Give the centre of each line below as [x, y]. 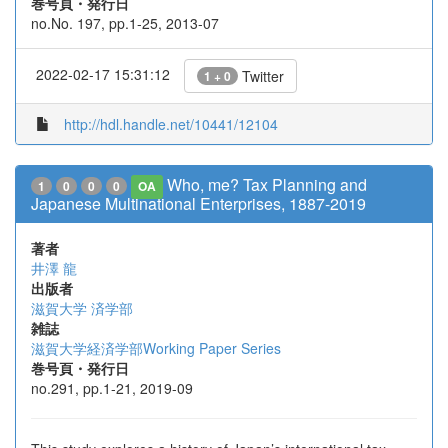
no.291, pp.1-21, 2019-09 [112, 388]
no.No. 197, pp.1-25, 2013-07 [125, 23]
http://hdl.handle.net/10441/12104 [171, 124]
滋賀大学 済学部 [82, 308]
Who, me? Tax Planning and [267, 184]
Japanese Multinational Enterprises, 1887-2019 [198, 203]
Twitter [261, 76]
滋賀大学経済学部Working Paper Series [156, 348]
